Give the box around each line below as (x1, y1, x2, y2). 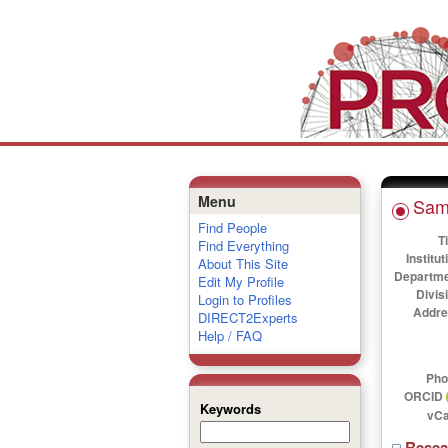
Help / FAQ (197, 326, 262, 345)
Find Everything (197, 236, 289, 255)
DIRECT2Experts (197, 308, 298, 327)
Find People (197, 218, 267, 237)
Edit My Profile (197, 272, 284, 291)
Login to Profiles (197, 290, 292, 309)
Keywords (199, 399, 261, 418)
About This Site (197, 254, 288, 273)
